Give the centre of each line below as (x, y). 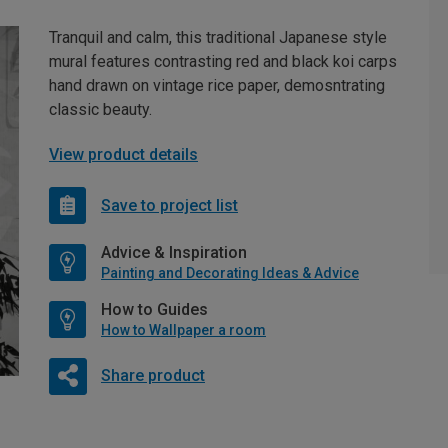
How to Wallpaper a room (183, 330)
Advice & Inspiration (174, 253)
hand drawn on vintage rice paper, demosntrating (217, 86)
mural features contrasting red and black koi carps (223, 62)
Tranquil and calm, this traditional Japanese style (218, 38)
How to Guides (154, 310)
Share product (152, 376)
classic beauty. (100, 110)
